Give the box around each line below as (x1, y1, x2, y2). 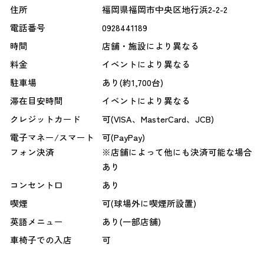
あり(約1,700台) (101, 76, 163, 89)
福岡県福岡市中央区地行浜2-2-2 (101, 3, 227, 16)
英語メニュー (9, 215, 63, 228)
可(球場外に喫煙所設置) (101, 197, 196, 210)
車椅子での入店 (9, 233, 72, 246)
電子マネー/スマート (9, 131, 94, 144)
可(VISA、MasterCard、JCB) (101, 113, 214, 126)
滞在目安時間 (9, 94, 63, 107)
